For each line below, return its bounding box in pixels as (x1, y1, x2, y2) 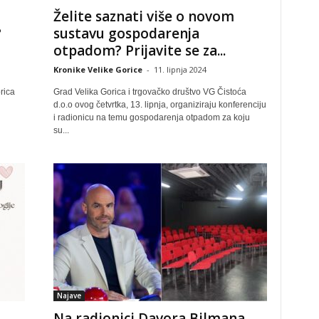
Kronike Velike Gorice (53, 64, 142, 75)
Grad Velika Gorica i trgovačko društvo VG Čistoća (53, 87, 246, 97)
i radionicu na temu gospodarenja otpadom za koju (53, 113, 250, 122)
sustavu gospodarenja (53, 24, 199, 43)
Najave (56, 291, 81, 300)
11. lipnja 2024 (153, 64, 206, 75)
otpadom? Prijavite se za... (53, 41, 226, 60)
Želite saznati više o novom (53, 7, 234, 26)
